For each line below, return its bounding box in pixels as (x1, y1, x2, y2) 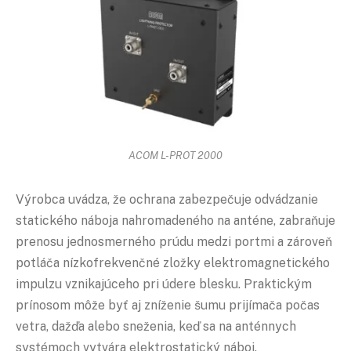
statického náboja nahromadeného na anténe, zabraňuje (16, 212, 335, 228)
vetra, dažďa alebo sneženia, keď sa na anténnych (16, 318, 296, 334)
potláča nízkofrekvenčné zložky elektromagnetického (16, 255, 330, 270)
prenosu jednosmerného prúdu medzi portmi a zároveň (16, 233, 332, 249)
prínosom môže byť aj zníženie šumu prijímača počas (16, 297, 320, 313)
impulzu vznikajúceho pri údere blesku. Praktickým (16, 276, 312, 291)
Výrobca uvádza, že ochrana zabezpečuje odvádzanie (16, 191, 318, 207)
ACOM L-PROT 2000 (128, 148, 223, 161)
